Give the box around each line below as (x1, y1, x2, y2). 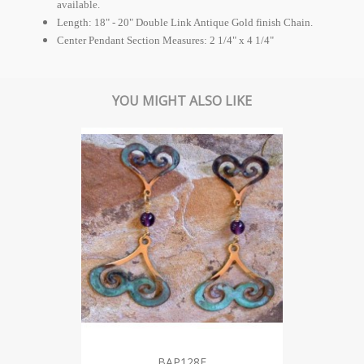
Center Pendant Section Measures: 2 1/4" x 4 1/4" (57, 33, 274, 46)
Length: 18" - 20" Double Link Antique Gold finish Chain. (57, 15, 313, 28)
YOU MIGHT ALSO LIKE (112, 91, 252, 110)
